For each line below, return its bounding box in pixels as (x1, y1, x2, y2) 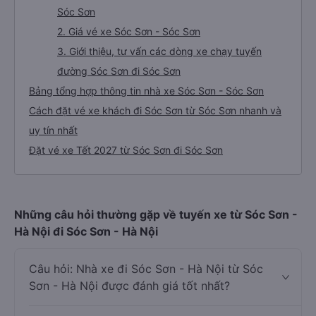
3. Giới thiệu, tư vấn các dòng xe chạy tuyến (57, 45, 262, 57)
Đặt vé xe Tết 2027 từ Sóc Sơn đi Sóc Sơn (29, 144, 223, 156)
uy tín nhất (29, 124, 78, 136)
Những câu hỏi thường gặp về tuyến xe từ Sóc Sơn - (14, 207, 298, 221)
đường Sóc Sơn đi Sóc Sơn (57, 65, 181, 77)
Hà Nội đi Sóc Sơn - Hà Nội (14, 224, 158, 238)
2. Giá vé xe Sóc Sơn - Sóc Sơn (57, 25, 200, 37)
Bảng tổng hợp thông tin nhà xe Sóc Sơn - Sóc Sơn (29, 85, 264, 97)
